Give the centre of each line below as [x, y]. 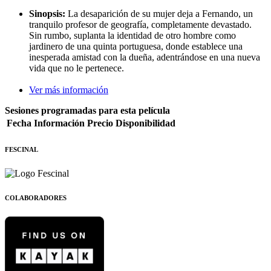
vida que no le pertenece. [77, 68]
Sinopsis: [47, 13]
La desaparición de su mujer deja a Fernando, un [159, 13]
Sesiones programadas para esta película [87, 110]
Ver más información [69, 90]
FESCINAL [21, 149]
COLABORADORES [36, 198]
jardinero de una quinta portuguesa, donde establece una [136, 46]
